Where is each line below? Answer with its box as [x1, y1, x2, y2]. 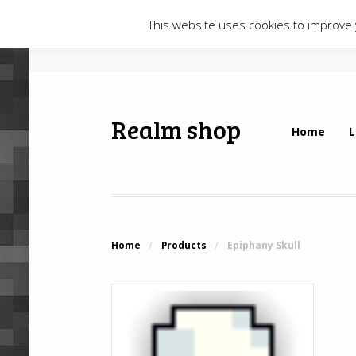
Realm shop [111, 111, 242, 146]
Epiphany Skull [226, 238, 300, 253]
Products [161, 238, 207, 253]
